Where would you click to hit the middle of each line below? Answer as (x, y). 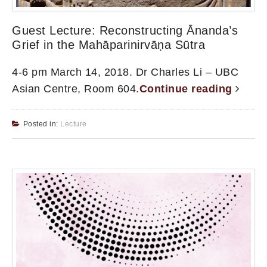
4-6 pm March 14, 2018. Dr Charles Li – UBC (125, 72)
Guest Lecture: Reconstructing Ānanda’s (125, 30)
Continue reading (187, 89)
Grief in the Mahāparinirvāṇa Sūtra (108, 44)
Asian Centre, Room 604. (76, 89)
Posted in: (41, 124)
